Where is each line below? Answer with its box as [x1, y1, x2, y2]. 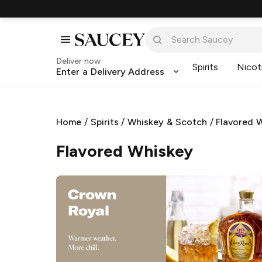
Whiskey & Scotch [127, 116, 207, 127]
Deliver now [56, 56, 101, 66]
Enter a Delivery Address [56, 66, 165, 77]
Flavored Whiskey [56, 140, 193, 161]
